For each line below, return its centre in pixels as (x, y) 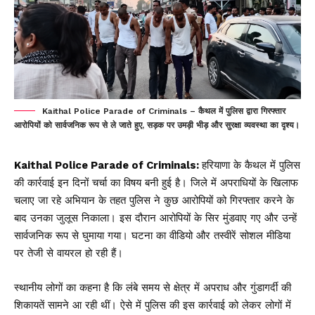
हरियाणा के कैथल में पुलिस (251, 165)
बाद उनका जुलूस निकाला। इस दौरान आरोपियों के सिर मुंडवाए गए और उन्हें (155, 218)
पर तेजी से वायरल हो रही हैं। (69, 253)
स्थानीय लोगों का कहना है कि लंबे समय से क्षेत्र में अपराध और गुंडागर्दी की (153, 287)
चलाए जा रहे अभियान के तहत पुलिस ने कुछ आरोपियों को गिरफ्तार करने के (154, 200)
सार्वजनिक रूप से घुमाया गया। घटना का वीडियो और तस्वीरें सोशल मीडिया (152, 235)
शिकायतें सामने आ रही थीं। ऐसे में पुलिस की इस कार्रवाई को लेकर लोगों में (153, 305)
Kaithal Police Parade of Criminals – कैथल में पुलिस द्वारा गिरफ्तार (164, 111)
